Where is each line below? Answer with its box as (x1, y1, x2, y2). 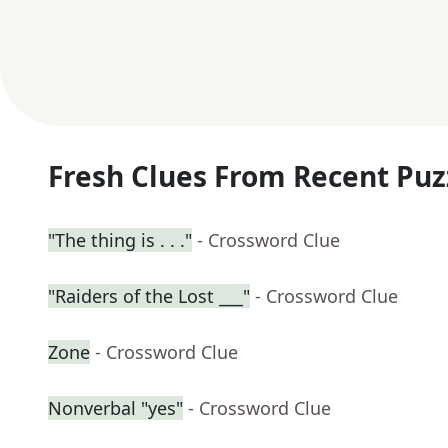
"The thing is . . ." (48, 228, 192, 253)
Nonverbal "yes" (48, 396, 183, 421)
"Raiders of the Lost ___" (48, 284, 250, 309)
